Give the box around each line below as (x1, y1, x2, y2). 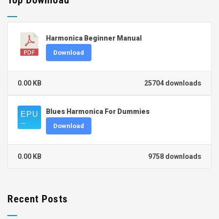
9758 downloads (148, 153, 201, 161)
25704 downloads (144, 79, 201, 88)
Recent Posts (7, 193, 68, 205)
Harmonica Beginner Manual (46, 34, 142, 43)
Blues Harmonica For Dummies (46, 108, 150, 116)
